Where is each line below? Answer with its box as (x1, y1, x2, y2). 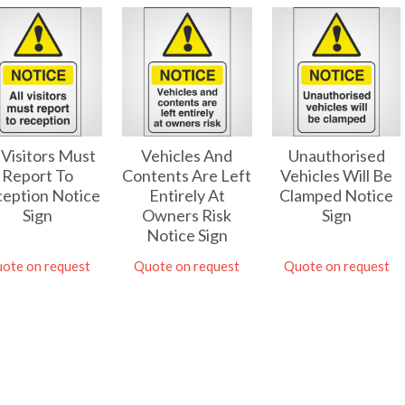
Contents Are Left (122, 165, 252, 186)
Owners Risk (142, 205, 232, 226)
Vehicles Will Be (280, 165, 392, 185)
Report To (2, 165, 74, 185)
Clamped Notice (279, 184, 393, 205)
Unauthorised (287, 145, 385, 165)
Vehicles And (141, 146, 233, 166)
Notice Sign (146, 225, 228, 246)
